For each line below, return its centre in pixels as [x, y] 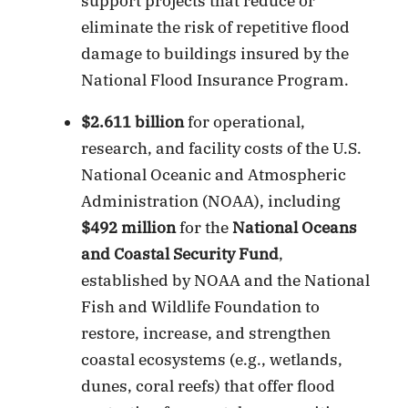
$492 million [129, 227]
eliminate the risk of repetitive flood [216, 27]
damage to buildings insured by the [215, 53]
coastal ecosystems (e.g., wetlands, [212, 359]
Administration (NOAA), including [211, 201]
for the [204, 227]
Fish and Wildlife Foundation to [201, 306]
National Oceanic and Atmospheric [214, 174]
